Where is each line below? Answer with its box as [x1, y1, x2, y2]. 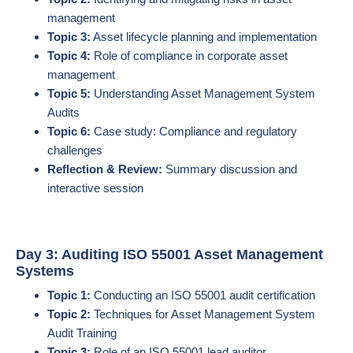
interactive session [47, 181, 143, 195]
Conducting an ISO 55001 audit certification [91, 288, 315, 302]
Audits [47, 106, 80, 119]
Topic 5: [47, 87, 91, 100]
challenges [47, 143, 102, 157]
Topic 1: [47, 288, 91, 302]
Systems [16, 263, 74, 279]
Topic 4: [47, 49, 91, 62]
